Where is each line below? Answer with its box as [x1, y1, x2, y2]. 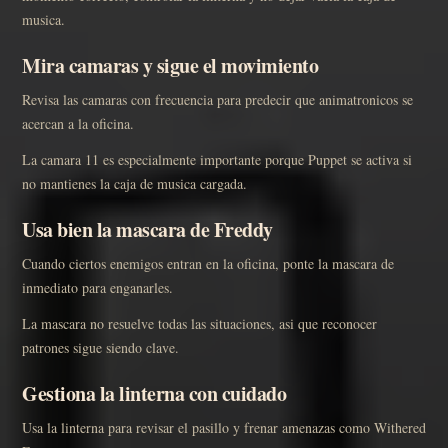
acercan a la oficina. [22, 114, 134, 134]
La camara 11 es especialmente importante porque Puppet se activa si [22, 150, 412, 170]
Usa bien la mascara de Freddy [22, 215, 273, 245]
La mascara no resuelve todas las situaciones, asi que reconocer [22, 314, 377, 334]
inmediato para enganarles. [22, 278, 173, 298]
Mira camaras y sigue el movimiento [22, 51, 318, 81]
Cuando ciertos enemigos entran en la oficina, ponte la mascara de [22, 254, 394, 274]
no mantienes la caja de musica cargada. [22, 174, 247, 194]
